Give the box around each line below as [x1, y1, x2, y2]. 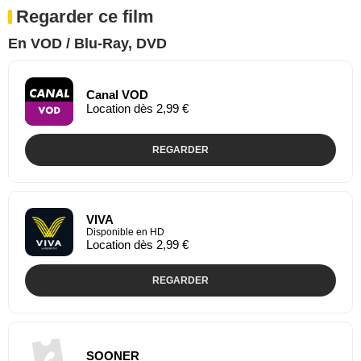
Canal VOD [86, 87, 148, 102]
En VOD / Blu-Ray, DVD [8, 35, 167, 52]
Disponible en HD [86, 226, 164, 238]
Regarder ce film [16, 6, 154, 27]
